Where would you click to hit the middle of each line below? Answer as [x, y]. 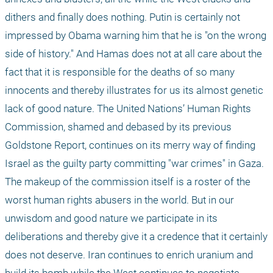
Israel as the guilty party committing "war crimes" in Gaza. [134, 164]
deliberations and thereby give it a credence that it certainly [136, 237]
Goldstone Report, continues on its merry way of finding [130, 145]
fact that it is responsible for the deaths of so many [120, 72]
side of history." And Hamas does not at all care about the [133, 54]
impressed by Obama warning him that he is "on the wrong [136, 36]
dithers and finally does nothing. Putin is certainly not [122, 17]
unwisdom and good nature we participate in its [111, 218]
